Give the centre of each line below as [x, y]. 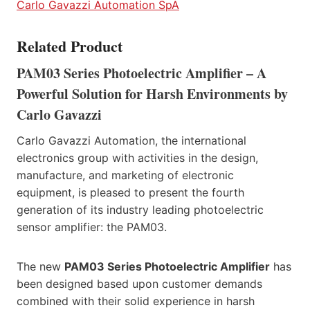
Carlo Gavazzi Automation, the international [131, 140]
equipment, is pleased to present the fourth [130, 192]
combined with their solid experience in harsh [136, 301]
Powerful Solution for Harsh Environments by [152, 93]
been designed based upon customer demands [139, 283]
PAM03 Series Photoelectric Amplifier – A [142, 73]
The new [40, 266]
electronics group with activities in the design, [137, 157]
